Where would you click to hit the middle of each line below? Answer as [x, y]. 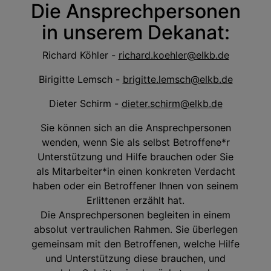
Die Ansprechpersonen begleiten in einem [135, 214]
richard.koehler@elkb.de [174, 55]
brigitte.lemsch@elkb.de [178, 79]
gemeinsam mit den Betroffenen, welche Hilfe [135, 243]
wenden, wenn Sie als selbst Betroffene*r [135, 142]
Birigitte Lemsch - [80, 79]
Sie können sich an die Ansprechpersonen [135, 127]
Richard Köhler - [80, 55]
